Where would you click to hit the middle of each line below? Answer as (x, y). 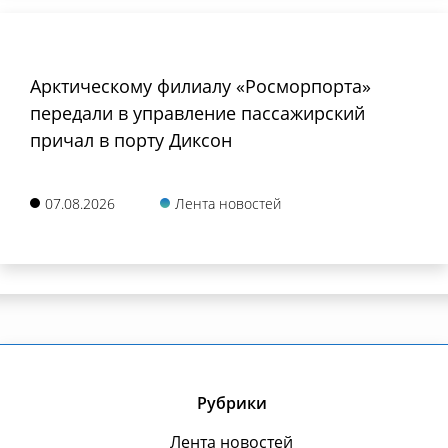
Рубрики (231, 402)
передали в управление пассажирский (197, 112)
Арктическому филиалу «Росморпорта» (200, 85)
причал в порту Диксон (131, 139)
